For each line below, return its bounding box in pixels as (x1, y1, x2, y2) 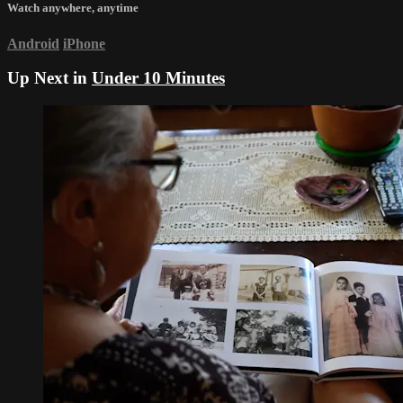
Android (7, 35, 59, 51)
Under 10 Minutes (92, 68, 225, 88)
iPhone (63, 35, 105, 51)
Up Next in (7, 68, 92, 88)
